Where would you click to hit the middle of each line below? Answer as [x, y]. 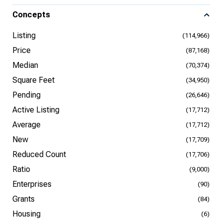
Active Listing [36, 110]
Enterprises [32, 184]
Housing [27, 214]
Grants [24, 199]
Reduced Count [39, 154]
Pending [27, 95]
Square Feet [33, 80]
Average [27, 125]
